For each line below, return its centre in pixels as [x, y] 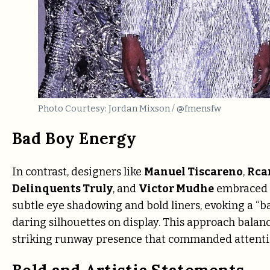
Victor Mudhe [176, 189]
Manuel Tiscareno [193, 172]
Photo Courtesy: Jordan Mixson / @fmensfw [129, 108]
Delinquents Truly [62, 189]
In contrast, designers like [78, 172]
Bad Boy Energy [74, 138]
